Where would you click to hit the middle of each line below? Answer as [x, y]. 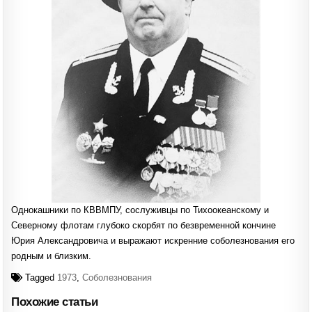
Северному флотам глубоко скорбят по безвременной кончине [144, 226]
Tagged [40, 278]
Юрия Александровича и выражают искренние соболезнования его [153, 241]
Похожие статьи [55, 302]
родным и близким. [52, 256]
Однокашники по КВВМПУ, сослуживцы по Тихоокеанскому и [140, 210]
